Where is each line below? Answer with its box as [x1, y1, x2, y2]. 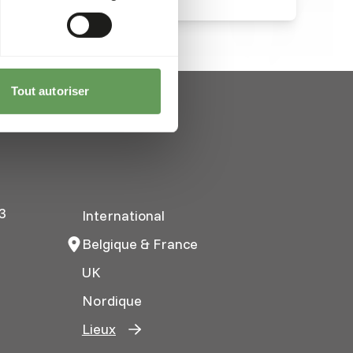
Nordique [81, 291, 142, 310]
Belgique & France [81, 234, 198, 253]
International [81, 206, 165, 225]
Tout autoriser [10, 84, 90, 98]
